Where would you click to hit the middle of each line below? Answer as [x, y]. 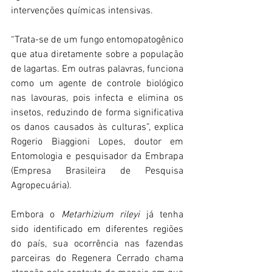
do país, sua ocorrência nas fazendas [97, 244]
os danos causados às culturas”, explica [97, 127]
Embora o [36, 215]
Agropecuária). [41, 185]
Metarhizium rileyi [100, 215]
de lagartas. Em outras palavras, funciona [97, 69]
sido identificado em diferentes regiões [97, 229]
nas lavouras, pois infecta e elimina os [97, 98]
